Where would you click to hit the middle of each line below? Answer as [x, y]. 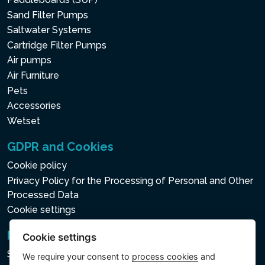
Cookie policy [37, 166]
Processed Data [43, 195]
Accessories [34, 106]
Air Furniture [33, 75]
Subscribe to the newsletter [69, 254]
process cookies [165, 257]
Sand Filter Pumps [48, 15]
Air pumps [29, 60]
